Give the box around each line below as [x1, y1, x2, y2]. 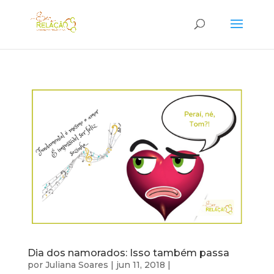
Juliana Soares [45, 259, 108, 270]
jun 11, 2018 [116, 259, 165, 270]
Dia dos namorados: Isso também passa [27, 246, 229, 259]
